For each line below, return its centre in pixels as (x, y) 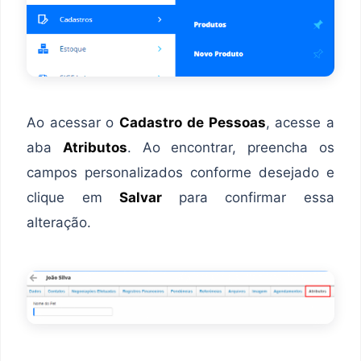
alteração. (59, 222)
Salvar (149, 197)
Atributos (95, 147)
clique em (73, 197)
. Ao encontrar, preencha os (231, 147)
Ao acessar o (73, 122)
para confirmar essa (257, 197)
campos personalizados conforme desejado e (180, 172)
